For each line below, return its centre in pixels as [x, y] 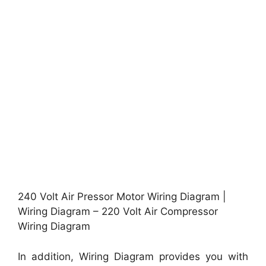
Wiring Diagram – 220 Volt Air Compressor [118, 212]
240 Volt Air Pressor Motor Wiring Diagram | [122, 197]
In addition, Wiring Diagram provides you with [133, 256]
